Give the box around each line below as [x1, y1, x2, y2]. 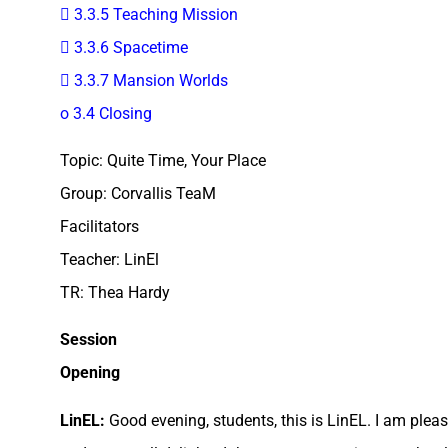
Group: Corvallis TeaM [60, 183, 216, 203]
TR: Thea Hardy [60, 282, 170, 302]
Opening [60, 363, 120, 383]
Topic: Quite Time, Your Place [60, 150, 266, 170]
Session [60, 330, 117, 350]
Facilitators [60, 216, 139, 236]
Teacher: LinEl [60, 249, 159, 269]
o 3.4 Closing [60, 103, 152, 123]
